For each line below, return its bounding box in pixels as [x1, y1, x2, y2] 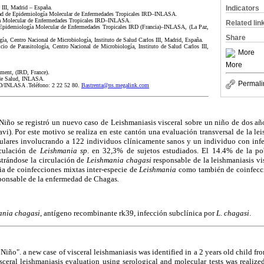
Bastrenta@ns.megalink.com [81, 82, 149, 89]
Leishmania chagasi [87, 156, 151, 165]
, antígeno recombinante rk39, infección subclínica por [40, 208, 216, 217]
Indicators [226, 4, 259, 12]
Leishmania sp [39, 146, 87, 156]
